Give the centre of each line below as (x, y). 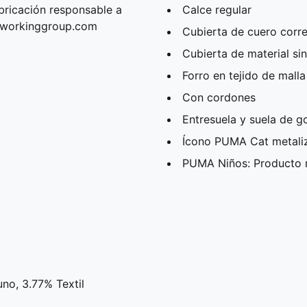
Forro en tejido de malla (244, 75)
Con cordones (219, 97)
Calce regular (217, 9)
